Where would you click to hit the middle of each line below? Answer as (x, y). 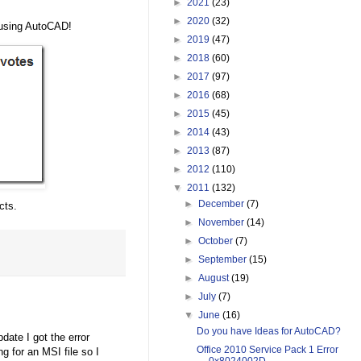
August (215, 278)
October (217, 241)
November (223, 223)
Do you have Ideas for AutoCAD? (268, 332)
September (224, 260)
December (223, 204)
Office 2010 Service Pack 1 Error (267, 350)
